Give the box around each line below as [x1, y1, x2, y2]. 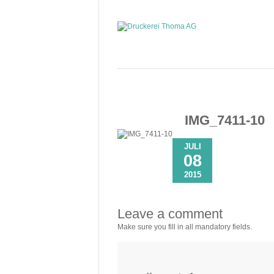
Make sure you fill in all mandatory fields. [117, 223, 252, 231]
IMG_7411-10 [185, 113, 265, 128]
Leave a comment [117, 206, 223, 221]
